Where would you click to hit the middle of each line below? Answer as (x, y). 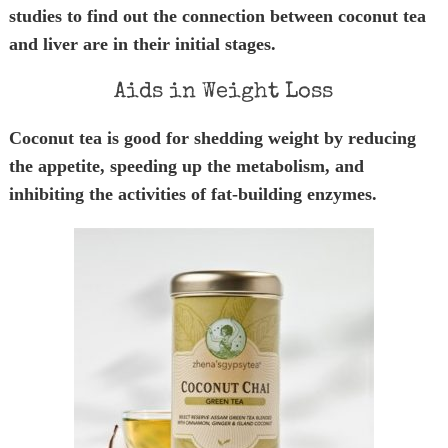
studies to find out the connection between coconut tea (217, 16)
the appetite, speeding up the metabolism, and (186, 166)
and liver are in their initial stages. (142, 44)
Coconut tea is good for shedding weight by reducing (212, 138)
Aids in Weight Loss (224, 93)
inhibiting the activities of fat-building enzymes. (192, 194)
